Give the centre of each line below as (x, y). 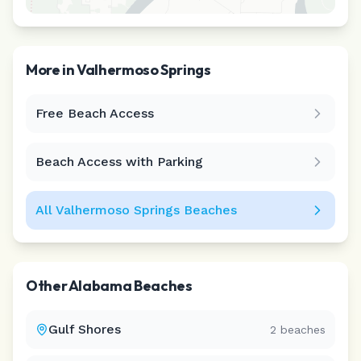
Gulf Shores (85, 329)
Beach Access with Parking (119, 162)
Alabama (100, 286)
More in (52, 70)
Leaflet (259, 128)
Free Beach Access (95, 113)
